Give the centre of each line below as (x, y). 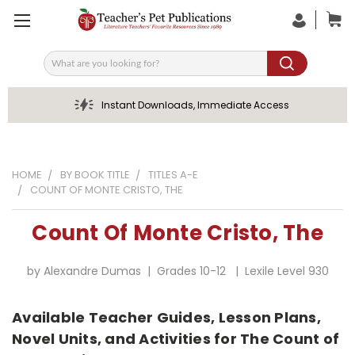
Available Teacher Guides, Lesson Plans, (166, 317)
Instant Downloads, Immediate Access (195, 105)
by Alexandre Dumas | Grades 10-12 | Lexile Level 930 (177, 271)
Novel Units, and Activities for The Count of (176, 338)
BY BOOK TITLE (95, 175)
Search (63, 69)
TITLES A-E (173, 175)
